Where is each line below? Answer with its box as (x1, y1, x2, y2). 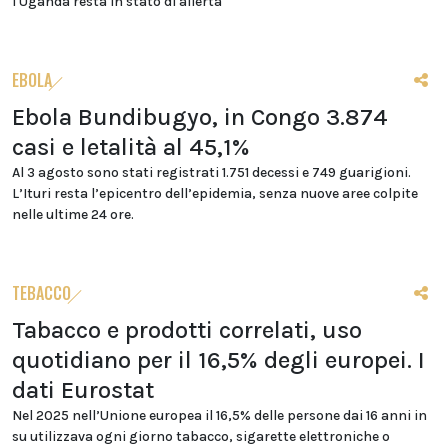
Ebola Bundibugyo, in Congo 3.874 (12, 103, 388, 132)
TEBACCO (12, 281, 71, 306)
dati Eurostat (12, 376, 154, 405)
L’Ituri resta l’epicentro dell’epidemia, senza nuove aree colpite (12, 185, 418, 203)
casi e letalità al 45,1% (12, 133, 250, 162)
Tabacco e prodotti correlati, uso (12, 316, 362, 345)
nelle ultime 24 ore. (12, 206, 134, 224)
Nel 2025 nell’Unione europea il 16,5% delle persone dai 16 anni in (12, 407, 427, 425)
